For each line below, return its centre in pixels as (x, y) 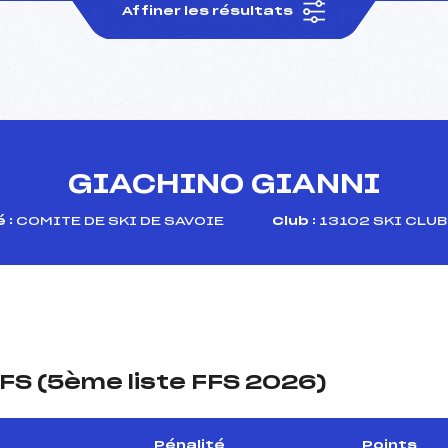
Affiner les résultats (209, 10)
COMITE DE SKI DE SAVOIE (118, 220)
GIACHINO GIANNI (224, 184)
